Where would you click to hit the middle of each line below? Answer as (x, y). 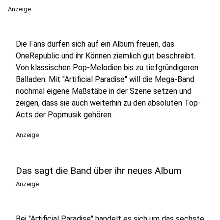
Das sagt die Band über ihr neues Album (99, 171)
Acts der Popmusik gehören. (64, 115)
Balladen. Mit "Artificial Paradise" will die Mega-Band (105, 79)
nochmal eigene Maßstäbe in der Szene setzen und (104, 91)
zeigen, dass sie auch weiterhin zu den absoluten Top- (108, 103)
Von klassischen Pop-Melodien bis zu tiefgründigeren (107, 68)
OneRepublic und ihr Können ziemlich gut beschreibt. (106, 56)
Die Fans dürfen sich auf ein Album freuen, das (95, 44)
